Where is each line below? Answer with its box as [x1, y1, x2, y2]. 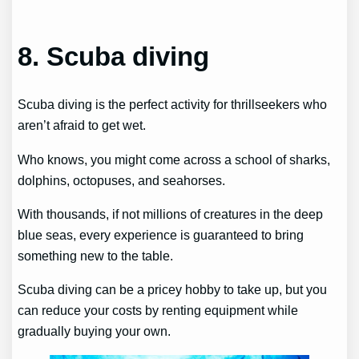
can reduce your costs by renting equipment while [18, 303, 299, 318]
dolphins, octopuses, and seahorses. [18, 172, 229, 188]
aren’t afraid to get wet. [18, 118, 147, 133]
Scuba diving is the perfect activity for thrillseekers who [18, 97, 328, 112]
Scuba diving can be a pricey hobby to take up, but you [18, 282, 328, 297]
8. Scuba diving [18, 42, 210, 72]
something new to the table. [18, 248, 177, 263]
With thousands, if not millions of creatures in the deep [18, 206, 324, 221]
